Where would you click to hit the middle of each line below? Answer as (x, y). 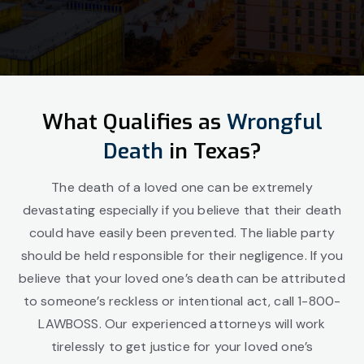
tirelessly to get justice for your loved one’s (182, 347)
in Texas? (212, 152)
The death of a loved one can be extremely (182, 187)
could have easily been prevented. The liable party (182, 233)
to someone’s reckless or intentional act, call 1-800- (182, 301)
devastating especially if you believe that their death (182, 210)
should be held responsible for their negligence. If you (182, 256)
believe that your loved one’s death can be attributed (182, 278)
